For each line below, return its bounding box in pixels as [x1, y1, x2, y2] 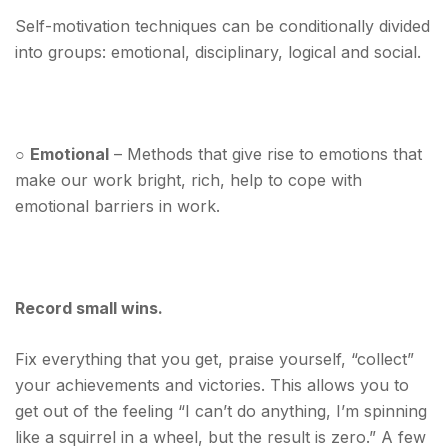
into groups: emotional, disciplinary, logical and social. [15, 42, 421, 62]
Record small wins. [15, 298, 163, 318]
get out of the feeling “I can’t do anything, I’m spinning [15, 401, 427, 421]
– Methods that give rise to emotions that [109, 144, 422, 164]
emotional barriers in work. [15, 196, 220, 216]
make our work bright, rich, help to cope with [15, 170, 362, 190]
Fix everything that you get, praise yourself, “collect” [15, 349, 414, 369]
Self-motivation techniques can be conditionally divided [15, 16, 430, 36]
